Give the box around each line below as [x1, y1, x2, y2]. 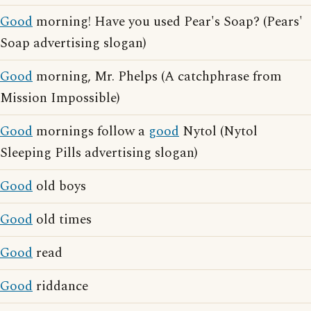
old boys [33, 176, 86, 196]
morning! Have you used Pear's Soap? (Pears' [33, 12, 303, 32]
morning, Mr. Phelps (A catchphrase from [33, 67, 282, 87]
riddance [33, 276, 88, 296]
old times [33, 210, 92, 230]
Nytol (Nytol [179, 121, 258, 142]
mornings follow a [33, 121, 149, 142]
